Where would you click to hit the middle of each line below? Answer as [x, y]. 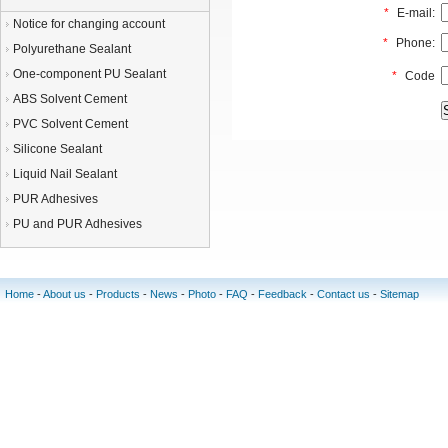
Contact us [343, 294]
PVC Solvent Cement [70, 124]
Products [118, 294]
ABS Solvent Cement [70, 99]
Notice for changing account [89, 24]
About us [64, 294]
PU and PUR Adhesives [77, 224]
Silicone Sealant [57, 149]
